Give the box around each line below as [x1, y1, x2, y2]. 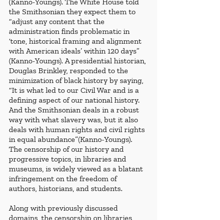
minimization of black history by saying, [9, 76, 145, 85]
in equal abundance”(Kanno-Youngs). [9, 135, 134, 144]
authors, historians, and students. [9, 184, 124, 193]
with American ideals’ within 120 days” [9, 46, 141, 56]
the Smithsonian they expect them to [9, 7, 137, 17]
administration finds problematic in [9, 27, 132, 36]
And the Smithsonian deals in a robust [9, 105, 141, 115]
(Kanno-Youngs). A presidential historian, [9, 56, 148, 66]
